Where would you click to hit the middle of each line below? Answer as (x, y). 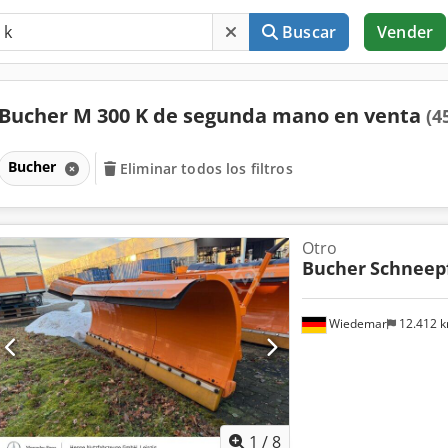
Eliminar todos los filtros (206, 168)
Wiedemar (356, 324)
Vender (405, 32)
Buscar (309, 32)
